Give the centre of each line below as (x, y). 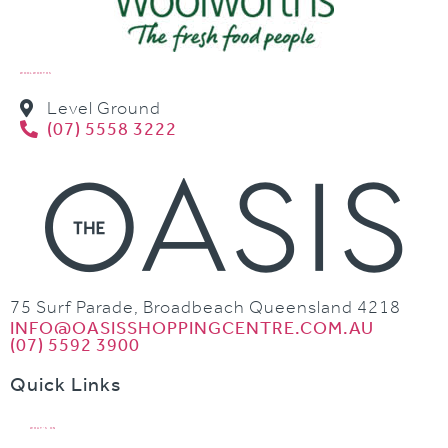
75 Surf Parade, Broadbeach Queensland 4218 (205, 307)
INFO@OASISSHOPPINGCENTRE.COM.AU (192, 328)
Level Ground (104, 108)
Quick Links (65, 384)
